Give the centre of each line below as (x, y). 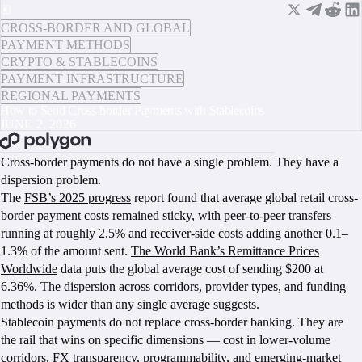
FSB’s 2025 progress (78, 198)
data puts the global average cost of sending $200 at (190, 269)
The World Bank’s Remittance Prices (225, 251)
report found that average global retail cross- (244, 198)
